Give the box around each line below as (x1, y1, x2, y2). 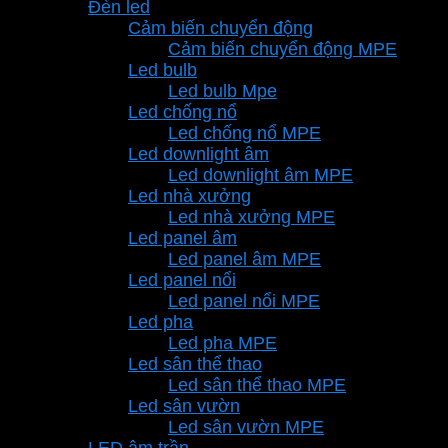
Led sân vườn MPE (168, 416, 324, 437)
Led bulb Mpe (168, 80, 277, 101)
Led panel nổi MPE (168, 290, 320, 311)
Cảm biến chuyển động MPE (168, 38, 397, 59)
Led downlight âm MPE (168, 164, 353, 185)
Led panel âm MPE (168, 248, 321, 269)
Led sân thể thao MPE (168, 374, 346, 395)
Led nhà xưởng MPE (168, 206, 335, 227)
